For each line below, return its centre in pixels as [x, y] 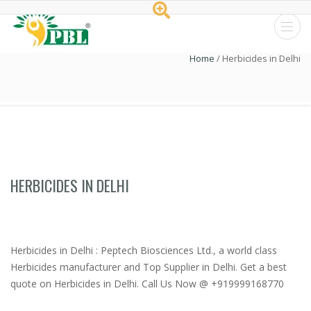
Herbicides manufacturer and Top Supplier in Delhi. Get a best [149, 267]
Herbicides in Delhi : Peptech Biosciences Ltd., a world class [144, 250]
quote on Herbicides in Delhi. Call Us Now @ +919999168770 [147, 284]
